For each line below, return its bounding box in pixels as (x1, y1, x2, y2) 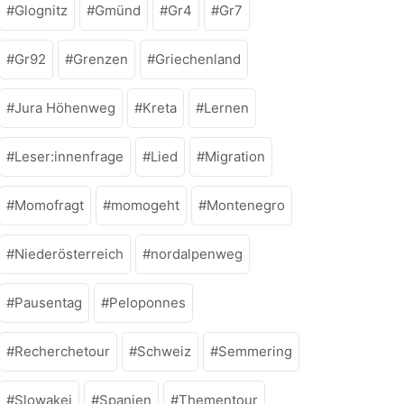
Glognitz (14, 2, 68, 19)
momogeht (111, 197, 179, 214)
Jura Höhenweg (14, 99, 115, 116)
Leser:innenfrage (14, 148, 124, 165)
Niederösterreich (14, 245, 124, 262)
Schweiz (137, 343, 191, 360)
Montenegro (207, 197, 285, 214)
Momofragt (14, 197, 84, 214)
